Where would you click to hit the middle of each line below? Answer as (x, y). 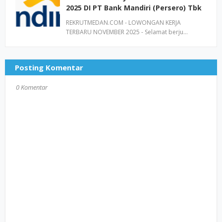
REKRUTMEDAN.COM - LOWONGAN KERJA (123, 23)
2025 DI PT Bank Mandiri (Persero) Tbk (134, 8)
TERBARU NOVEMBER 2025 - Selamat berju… (127, 32)
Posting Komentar (49, 67)
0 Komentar (32, 87)
